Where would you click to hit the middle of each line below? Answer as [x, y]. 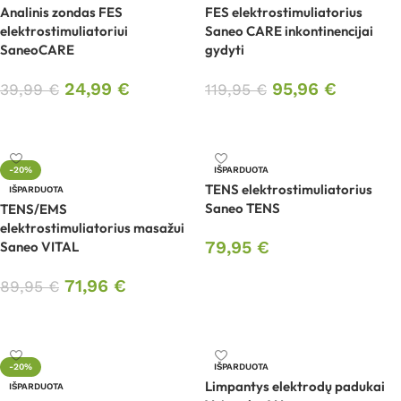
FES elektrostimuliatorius [284, 12]
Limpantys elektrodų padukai [295, 386]
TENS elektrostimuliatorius [289, 189]
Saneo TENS [243, 208]
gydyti [225, 50]
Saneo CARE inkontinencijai [289, 31]
